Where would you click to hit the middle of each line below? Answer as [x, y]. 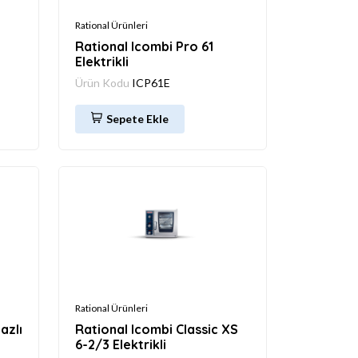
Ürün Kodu [103, 82]
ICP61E [151, 82]
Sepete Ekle [137, 118]
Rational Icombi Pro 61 [144, 46]
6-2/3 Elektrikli [121, 344]
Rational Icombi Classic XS [157, 329]
